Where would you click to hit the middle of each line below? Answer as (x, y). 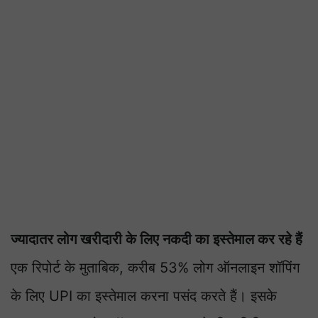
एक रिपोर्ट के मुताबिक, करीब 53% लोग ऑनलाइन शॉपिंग (155, 268)
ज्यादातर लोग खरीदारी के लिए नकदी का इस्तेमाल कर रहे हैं (157, 240)
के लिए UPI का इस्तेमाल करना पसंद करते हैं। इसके (144, 296)
